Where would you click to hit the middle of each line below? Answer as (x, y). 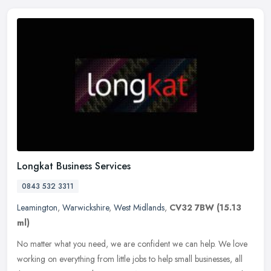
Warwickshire (86, 207)
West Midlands (139, 207)
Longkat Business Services (74, 166)
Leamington (37, 207)
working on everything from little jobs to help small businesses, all (130, 259)
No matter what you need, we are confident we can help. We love (132, 243)
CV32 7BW (192, 207)
